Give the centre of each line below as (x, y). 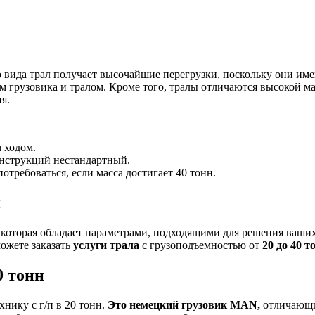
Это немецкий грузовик (169, 304)
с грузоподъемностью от (202, 245)
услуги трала (108, 245)
